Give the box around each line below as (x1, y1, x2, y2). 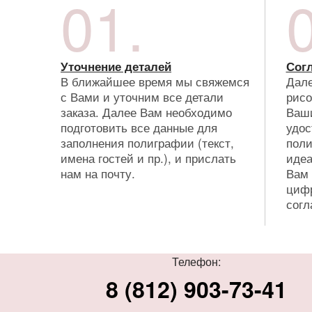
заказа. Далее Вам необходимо (61, 102, 232, 120)
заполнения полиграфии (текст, (61, 133, 234, 151)
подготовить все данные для (61, 118, 217, 136)
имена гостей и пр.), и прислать (61, 148, 236, 166)
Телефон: (172, 253, 221, 270)
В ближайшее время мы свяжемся (61, 72, 249, 90)
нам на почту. (61, 164, 135, 182)
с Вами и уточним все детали (61, 87, 224, 105)
